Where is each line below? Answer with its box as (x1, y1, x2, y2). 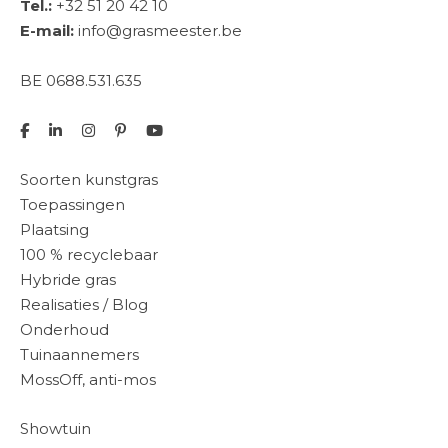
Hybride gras (20, 269, 116, 289)
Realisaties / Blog (20, 294, 148, 314)
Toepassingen (20, 194, 125, 214)
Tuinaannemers (20, 344, 139, 364)
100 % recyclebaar (20, 244, 158, 264)
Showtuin (20, 418, 91, 438)
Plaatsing (20, 219, 89, 239)
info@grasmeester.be (78, 20, 242, 40)
